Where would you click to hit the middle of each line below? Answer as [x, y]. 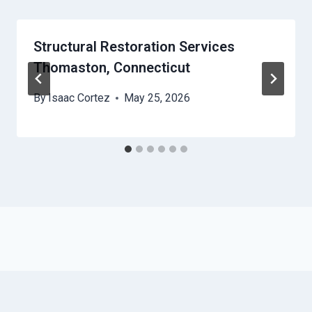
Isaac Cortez [79, 98]
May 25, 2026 [157, 98]
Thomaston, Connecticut [112, 68]
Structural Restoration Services [134, 47]
